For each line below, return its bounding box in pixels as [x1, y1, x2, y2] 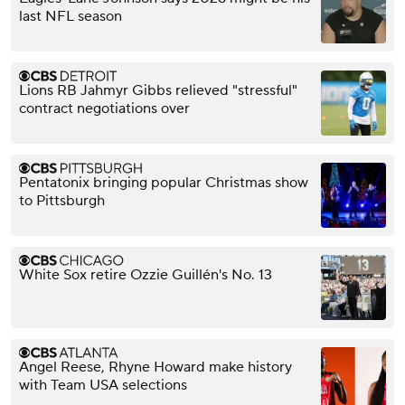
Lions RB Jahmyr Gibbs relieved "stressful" [19, 80, 297, 99]
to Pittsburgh [19, 191, 105, 210]
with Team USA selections [19, 375, 187, 394]
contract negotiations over [19, 99, 190, 118]
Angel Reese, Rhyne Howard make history [19, 357, 292, 376]
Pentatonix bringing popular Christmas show [19, 173, 308, 192]
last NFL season [19, 6, 122, 25]
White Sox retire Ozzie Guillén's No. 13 [19, 265, 272, 284]
